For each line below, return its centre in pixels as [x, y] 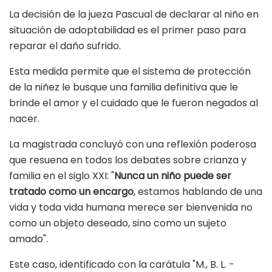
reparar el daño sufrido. [65, 46]
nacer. [24, 119]
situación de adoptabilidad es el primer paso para [127, 30]
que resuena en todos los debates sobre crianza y [128, 160]
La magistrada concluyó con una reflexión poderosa [133, 144]
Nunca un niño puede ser [173, 176]
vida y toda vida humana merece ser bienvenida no [131, 208]
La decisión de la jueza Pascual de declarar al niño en [134, 15]
